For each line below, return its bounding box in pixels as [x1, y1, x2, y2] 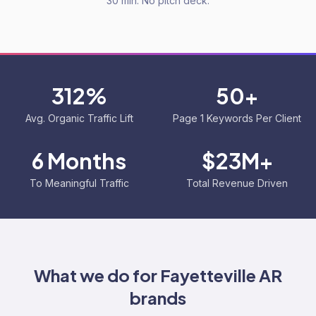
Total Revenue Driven [186, 177, 288, 189]
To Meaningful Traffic [29, 177, 129, 189]
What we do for [34, 265, 160, 286]
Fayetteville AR [160, 265, 282, 286]
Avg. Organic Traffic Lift [25, 112, 133, 124]
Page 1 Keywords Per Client [173, 112, 301, 124]
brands [130, 287, 186, 308]
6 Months [32, 147, 126, 174]
